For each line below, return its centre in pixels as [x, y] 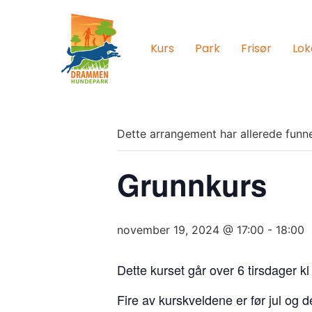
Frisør [256, 48]
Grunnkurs [192, 185]
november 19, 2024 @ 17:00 [190, 230]
